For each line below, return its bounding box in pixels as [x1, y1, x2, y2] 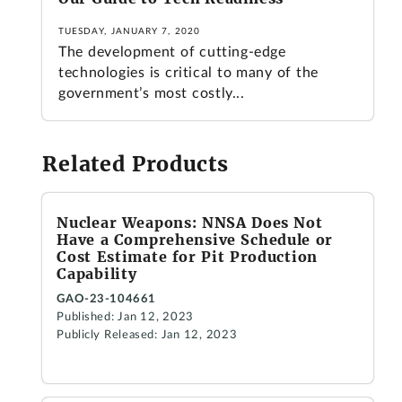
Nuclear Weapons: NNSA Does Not [57, 213, 323, 232]
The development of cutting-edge [58, 45, 286, 60]
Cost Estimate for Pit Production [57, 247, 318, 266]
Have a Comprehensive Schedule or [57, 230, 333, 249]
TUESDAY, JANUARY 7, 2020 [58, 27, 200, 37]
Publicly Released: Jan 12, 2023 [57, 329, 238, 342]
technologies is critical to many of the [58, 66, 319, 81]
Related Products [42, 150, 229, 177]
